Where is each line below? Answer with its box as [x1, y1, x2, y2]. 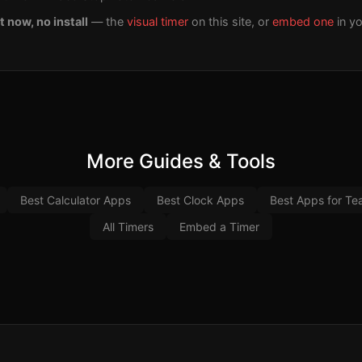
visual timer [127, 15, 188, 29]
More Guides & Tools [86, 149, 276, 174]
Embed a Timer [179, 220, 259, 234]
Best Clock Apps [157, 193, 244, 208]
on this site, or [188, 15, 272, 29]
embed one [272, 15, 334, 29]
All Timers [103, 220, 154, 234]
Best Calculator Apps [20, 193, 131, 208]
